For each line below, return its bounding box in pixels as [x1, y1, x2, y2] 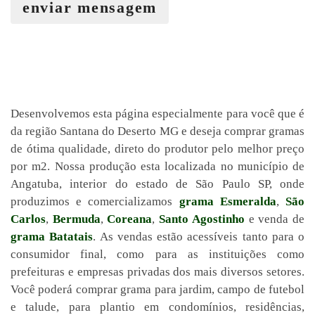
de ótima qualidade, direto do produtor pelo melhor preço [11, 142, 304, 155]
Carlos [11, 212, 46, 226]
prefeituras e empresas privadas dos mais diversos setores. [11, 265, 304, 278]
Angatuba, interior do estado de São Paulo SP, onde [11, 177, 304, 191]
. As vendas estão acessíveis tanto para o [93, 230, 304, 243]
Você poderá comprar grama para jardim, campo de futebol [11, 283, 304, 296]
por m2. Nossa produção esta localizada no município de [11, 160, 304, 173]
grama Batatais [11, 230, 94, 243]
